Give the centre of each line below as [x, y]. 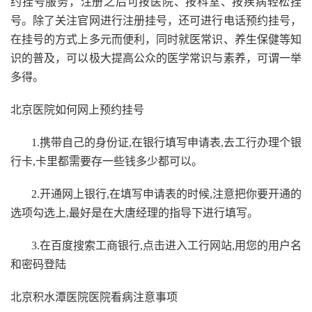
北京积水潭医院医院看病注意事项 [94, 297]
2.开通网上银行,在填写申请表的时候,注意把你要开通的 [166, 194]
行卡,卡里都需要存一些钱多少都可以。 [107, 162]
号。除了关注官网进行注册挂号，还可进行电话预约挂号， [156, 21]
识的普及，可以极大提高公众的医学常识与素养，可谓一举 [156, 58]
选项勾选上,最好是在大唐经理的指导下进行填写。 [134, 213]
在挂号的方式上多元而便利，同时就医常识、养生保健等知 [156, 40]
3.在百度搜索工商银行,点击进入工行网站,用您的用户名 [166, 246]
